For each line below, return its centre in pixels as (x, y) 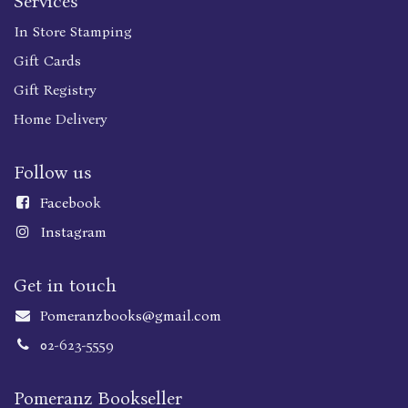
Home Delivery (61, 119)
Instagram (73, 232)
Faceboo (66, 203)
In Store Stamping (73, 32)
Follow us (52, 173)
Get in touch (65, 286)
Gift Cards (47, 61)
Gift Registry (55, 90)
